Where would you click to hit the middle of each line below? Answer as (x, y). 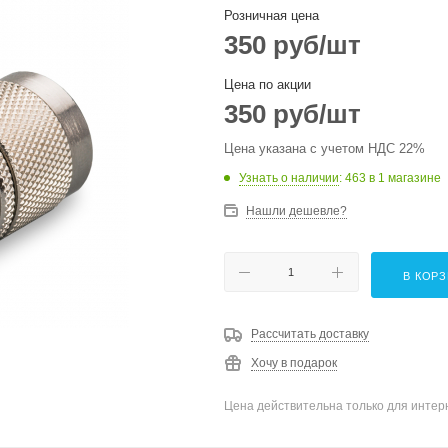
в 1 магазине (405, 178)
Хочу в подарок (294, 363)
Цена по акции (267, 84)
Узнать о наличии (289, 178)
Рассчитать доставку (310, 334)
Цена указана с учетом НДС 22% (324, 148)
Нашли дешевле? (296, 211)
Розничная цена (271, 15)
